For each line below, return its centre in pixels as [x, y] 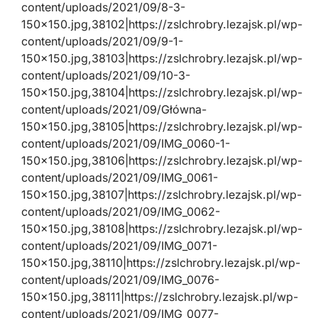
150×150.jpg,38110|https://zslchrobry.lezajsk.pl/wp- [161, 263]
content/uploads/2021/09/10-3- [106, 75]
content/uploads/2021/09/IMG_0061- [120, 177]
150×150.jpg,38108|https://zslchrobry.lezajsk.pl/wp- [162, 229]
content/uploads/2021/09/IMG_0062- [121, 212]
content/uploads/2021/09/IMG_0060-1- [126, 143]
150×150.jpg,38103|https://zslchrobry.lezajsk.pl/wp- [162, 58]
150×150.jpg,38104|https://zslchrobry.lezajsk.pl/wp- [162, 92]
